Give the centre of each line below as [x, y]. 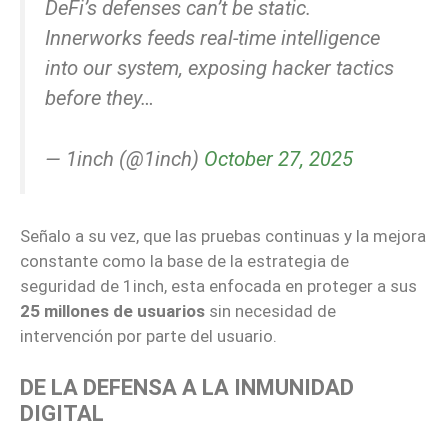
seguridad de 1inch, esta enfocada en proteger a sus [218, 286]
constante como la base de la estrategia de [184, 261]
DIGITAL [62, 413]
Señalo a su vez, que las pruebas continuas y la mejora [223, 236]
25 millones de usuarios [112, 311]
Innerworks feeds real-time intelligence [212, 37]
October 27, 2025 [278, 158]
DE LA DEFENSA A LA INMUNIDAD [187, 387]
